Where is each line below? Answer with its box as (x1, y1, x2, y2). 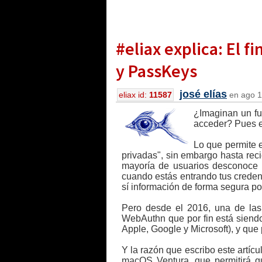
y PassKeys (116, 60, 197, 82)
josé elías (180, 88, 227, 100)
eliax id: (119, 90, 149, 99)
